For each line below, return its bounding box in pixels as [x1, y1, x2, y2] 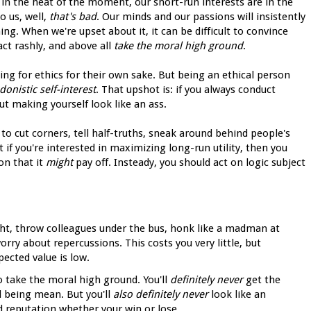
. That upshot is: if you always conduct [96, 83, 276, 96]
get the [245, 274, 280, 287]
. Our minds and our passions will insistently [96, 10, 305, 23]
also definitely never [112, 288, 208, 301]
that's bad [49, 10, 96, 23]
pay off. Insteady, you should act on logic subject [73, 155, 305, 169]
